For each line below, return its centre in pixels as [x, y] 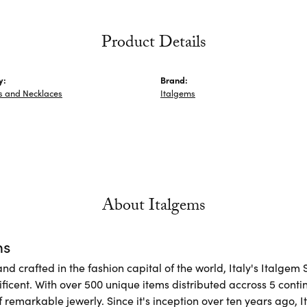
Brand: [174, 79]
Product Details [153, 44]
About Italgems [153, 207]
